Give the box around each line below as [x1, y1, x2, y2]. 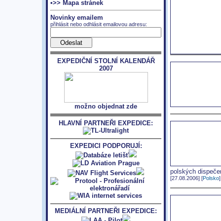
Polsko [203, 175, 219, 181]
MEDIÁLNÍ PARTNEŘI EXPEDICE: [55, 207, 157, 215]
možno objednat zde [74, 103, 137, 110]
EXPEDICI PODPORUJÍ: [70, 142, 142, 149]
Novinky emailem [50, 14, 103, 21]
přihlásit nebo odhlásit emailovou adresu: [50, 21, 147, 27]
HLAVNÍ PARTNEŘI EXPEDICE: [59, 119, 153, 127]
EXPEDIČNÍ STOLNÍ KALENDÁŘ [57, 57, 155, 65]
